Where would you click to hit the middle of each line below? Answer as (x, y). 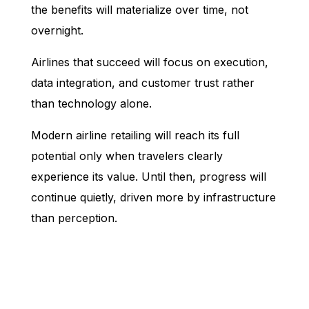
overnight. (57, 30)
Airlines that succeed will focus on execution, (149, 62)
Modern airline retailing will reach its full (135, 135)
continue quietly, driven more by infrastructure (153, 197)
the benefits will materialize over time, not (139, 9)
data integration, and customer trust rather (142, 82)
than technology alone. (91, 103)
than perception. (74, 218)
